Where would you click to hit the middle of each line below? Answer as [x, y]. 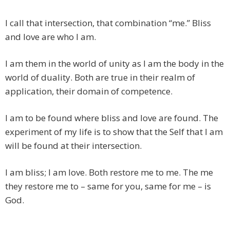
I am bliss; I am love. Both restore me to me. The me [109, 172]
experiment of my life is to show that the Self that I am [114, 132]
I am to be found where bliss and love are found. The [112, 118]
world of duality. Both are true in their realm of [100, 78]
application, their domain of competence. [89, 91]
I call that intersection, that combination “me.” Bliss [108, 23]
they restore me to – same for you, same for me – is [108, 186]
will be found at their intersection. [73, 146]
